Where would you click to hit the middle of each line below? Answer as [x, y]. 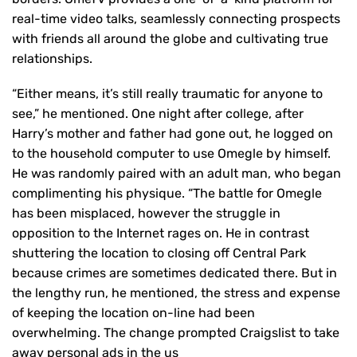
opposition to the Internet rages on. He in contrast [161, 233]
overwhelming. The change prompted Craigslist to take [176, 332]
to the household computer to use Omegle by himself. [171, 153]
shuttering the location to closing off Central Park [159, 253]
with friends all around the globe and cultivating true [170, 39]
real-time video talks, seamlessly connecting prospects [176, 19]
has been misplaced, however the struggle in [146, 213]
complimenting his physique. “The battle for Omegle [167, 193]
